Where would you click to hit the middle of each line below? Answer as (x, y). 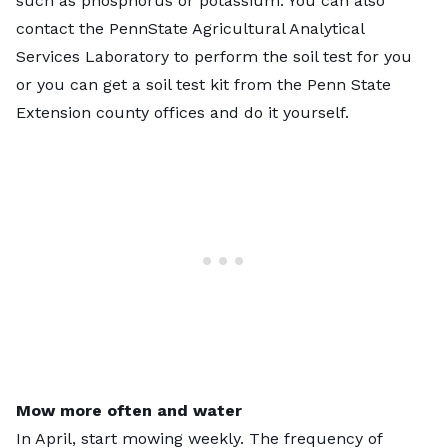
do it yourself (294, 112)
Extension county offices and (130, 112)
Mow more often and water (129, 410)
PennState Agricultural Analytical (236, 28)
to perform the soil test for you (290, 56)
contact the (62, 28)
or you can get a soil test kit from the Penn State (203, 84)
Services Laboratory (92, 56)
